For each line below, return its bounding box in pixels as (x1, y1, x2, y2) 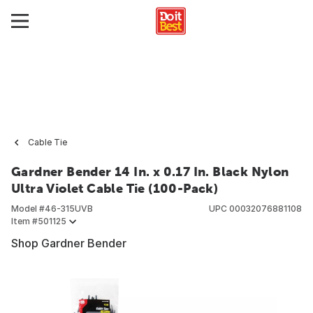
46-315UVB (45, 203, 93, 214)
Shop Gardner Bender (11, 236, 126, 250)
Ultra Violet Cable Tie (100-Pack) (11, 181, 219, 196)
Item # (11, 216, 38, 226)
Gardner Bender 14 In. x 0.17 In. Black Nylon (11, 164, 289, 179)
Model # (11, 203, 45, 214)
